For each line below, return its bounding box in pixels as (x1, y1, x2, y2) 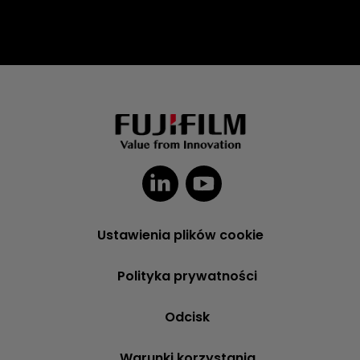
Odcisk (165, 308, 210, 327)
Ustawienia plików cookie (96, 226, 264, 245)
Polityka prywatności (117, 267, 257, 286)
